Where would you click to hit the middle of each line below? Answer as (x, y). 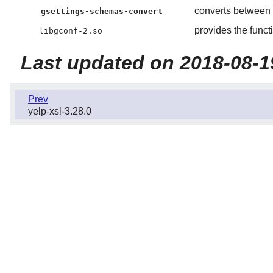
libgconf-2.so (70, 30)
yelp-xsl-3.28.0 (60, 111)
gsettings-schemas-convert (102, 11)
